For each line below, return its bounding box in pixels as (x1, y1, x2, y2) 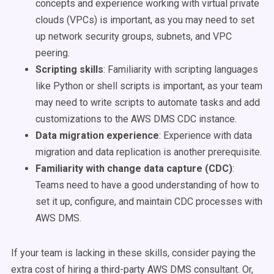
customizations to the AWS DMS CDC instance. (35, 113, 237, 125)
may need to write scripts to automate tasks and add (35, 97, 260, 108)
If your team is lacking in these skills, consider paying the (11, 247, 256, 259)
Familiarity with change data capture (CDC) (35, 163, 232, 174)
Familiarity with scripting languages (105, 64, 258, 75)
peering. (35, 47, 70, 59)
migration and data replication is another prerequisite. (35, 146, 262, 158)
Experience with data (161, 130, 252, 141)
